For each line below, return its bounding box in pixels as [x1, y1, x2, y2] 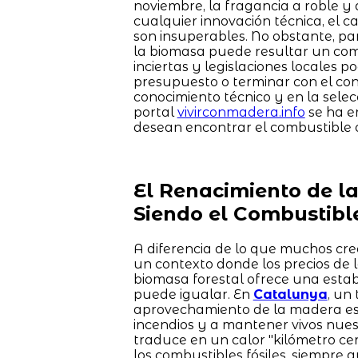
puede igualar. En [133, 286, 253, 302]
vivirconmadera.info [177, 104, 305, 120]
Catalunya [253, 286, 328, 302]
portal [133, 104, 177, 120]
